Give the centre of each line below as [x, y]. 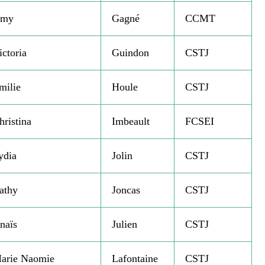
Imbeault [130, 122]
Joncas [126, 190]
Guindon [130, 53]
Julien [124, 224]
